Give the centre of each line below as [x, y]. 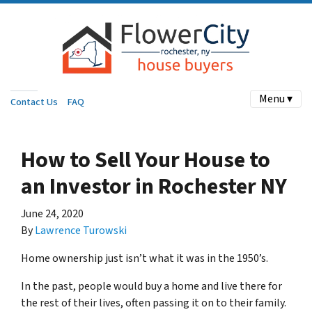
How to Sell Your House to [146, 160]
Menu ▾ [276, 99]
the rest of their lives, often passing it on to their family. [154, 303]
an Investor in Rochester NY [154, 187]
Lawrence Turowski [81, 231]
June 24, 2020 [52, 214]
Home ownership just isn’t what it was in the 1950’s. [145, 258]
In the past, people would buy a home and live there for [151, 286]
